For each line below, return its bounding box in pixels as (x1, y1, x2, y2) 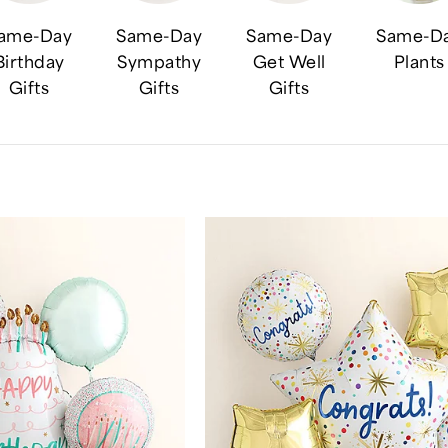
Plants (393, 49, 445, 72)
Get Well (252, 49, 326, 72)
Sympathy (117, 49, 201, 72)
